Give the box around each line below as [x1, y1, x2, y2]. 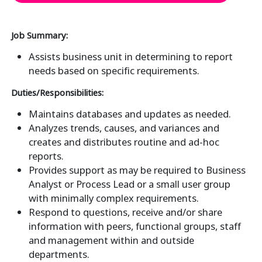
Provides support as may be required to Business [28, 163, 246, 177]
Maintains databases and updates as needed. [28, 107, 231, 121]
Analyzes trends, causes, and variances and [28, 121, 219, 135]
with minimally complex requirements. [28, 191, 199, 205]
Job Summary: [11, 29, 68, 42]
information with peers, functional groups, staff [28, 219, 241, 233]
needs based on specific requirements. [28, 64, 199, 78]
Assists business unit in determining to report [28, 50, 233, 64]
